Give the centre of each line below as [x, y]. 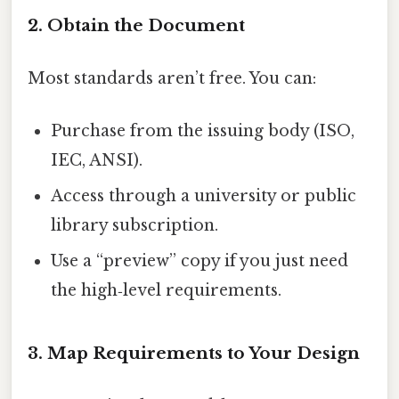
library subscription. [135, 226]
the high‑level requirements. [167, 291]
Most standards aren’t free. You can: [172, 79]
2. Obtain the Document [136, 25]
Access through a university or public [204, 196]
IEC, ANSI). [97, 161]
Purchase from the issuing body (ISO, [203, 131]
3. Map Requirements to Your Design [194, 354]
